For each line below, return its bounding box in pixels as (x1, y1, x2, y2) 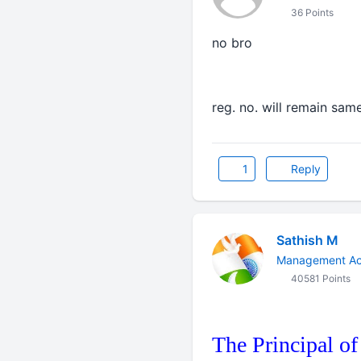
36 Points (288, 6, 334, 19)
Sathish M (276, 232, 338, 248)
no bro (211, 35, 252, 51)
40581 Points (288, 272, 351, 284)
